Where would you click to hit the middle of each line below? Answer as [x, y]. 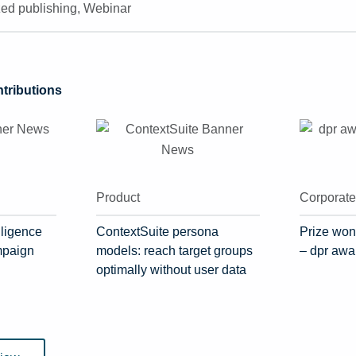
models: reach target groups [175, 251]
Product [118, 198]
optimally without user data [172, 270]
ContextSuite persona [158, 232]
